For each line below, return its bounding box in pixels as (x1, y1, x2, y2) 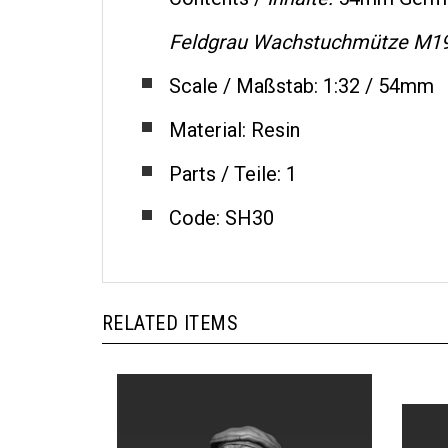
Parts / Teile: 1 (168, 144, 297, 168)
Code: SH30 (168, 188, 274, 212)
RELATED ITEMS (102, 293, 239, 317)
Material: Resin (168, 100, 300, 124)
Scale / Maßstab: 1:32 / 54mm (168, 56, 434, 80)
